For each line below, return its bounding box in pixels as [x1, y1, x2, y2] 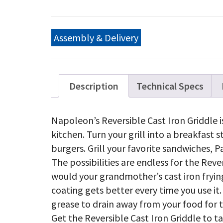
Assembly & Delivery [54, 31, 139, 44]
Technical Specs [136, 79, 204, 92]
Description [69, 79, 119, 92]
